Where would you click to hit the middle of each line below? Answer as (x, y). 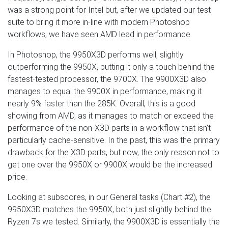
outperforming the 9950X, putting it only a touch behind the (111, 67)
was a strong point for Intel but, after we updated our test (109, 10)
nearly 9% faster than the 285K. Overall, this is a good (102, 103)
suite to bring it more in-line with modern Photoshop (99, 22)
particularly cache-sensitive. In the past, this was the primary (114, 140)
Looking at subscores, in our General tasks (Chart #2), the (109, 197)
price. (17, 177)
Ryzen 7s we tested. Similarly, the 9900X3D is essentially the (114, 221)
